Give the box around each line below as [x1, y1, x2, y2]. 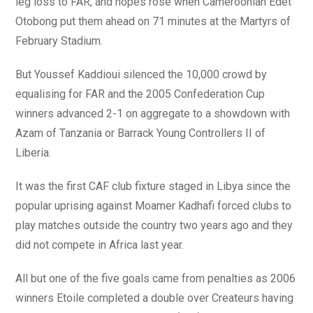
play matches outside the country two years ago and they [15, 219, 293, 232]
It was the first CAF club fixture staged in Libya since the [15, 180, 291, 193]
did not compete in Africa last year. [15, 238, 184, 252]
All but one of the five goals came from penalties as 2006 [15, 272, 296, 285]
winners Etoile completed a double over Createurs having [15, 291, 294, 305]
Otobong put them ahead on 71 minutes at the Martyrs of [15, 15, 291, 28]
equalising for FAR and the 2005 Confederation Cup [15, 87, 265, 101]
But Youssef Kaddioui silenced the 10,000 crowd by [15, 68, 268, 81]
